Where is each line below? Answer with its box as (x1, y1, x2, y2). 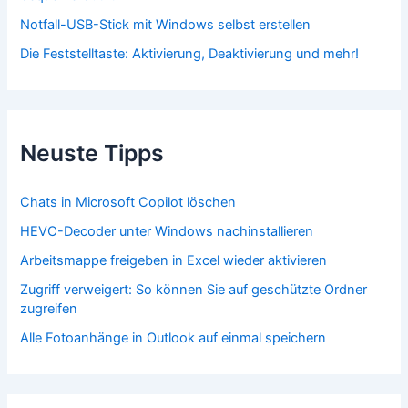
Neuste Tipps (20, 138, 165, 167)
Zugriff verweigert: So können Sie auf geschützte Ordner (20, 280, 368, 298)
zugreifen (20, 300, 78, 317)
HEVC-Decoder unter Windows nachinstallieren (20, 222, 314, 240)
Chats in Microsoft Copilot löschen (20, 193, 237, 210)
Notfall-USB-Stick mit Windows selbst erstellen (20, 15, 311, 33)
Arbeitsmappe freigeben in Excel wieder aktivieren (20, 251, 328, 269)
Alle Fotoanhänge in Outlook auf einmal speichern (20, 329, 327, 346)
